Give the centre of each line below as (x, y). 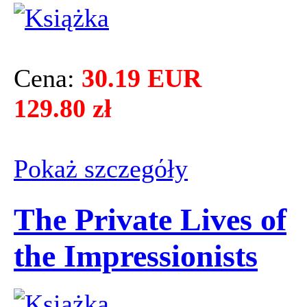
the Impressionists (136, 256)
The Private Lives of (150, 219)
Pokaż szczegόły (101, 169)
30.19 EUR (142, 78)
